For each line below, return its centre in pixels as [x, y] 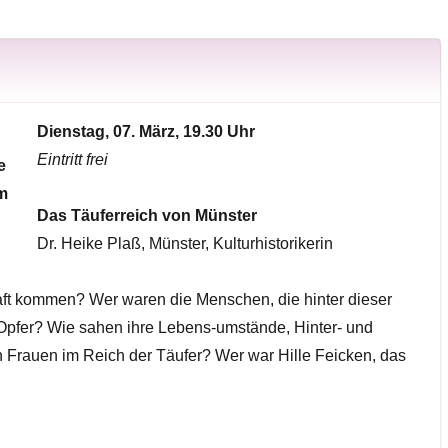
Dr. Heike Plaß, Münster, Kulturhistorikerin [184, 243]
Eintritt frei [72, 159]
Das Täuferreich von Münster [146, 215]
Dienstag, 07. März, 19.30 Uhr [145, 131]
